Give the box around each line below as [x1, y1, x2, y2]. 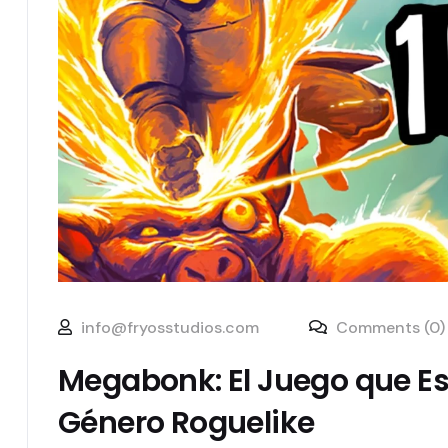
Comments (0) [332, 317, 445, 339]
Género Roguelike [58, 402, 315, 445]
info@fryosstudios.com [81, 317, 259, 339]
